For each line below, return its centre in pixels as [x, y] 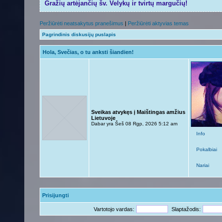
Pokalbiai [207, 149]
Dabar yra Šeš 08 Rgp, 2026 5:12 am [134, 124]
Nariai [203, 165]
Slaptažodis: [186, 209]
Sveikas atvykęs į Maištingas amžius [138, 112]
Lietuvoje [103, 118]
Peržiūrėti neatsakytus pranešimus [82, 23]
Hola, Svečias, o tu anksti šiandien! [88, 52]
